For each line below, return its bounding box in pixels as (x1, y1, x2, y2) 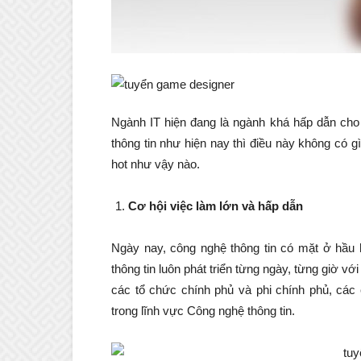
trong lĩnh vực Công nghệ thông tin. (111, 304, 295, 318)
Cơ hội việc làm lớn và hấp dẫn (128, 199, 303, 214)
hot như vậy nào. (111, 157, 200, 172)
